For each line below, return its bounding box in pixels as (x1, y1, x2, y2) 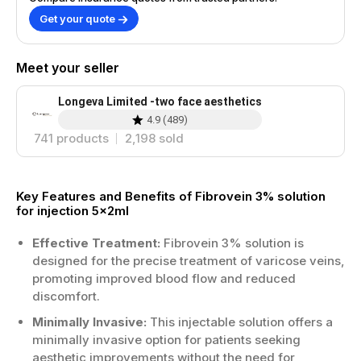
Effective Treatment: (32, 235, 160, 251)
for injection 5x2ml (16, 203, 129, 218)
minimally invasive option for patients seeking (32, 332, 301, 347)
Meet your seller (16, 60, 119, 76)
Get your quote (39, 12, 118, 25)
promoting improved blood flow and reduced (32, 271, 296, 286)
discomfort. (32, 288, 100, 304)
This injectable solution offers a (147, 314, 333, 330)
